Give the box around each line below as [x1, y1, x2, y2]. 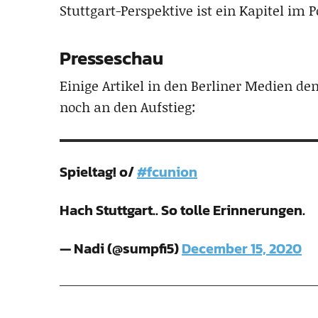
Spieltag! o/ [60, 161, 137, 182]
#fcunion [137, 161, 197, 182]
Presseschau [60, 44, 163, 72]
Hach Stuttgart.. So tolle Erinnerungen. [60, 199, 305, 221]
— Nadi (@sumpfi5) [60, 238, 182, 259]
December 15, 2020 [182, 238, 302, 259]
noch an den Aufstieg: [60, 97, 196, 116]
